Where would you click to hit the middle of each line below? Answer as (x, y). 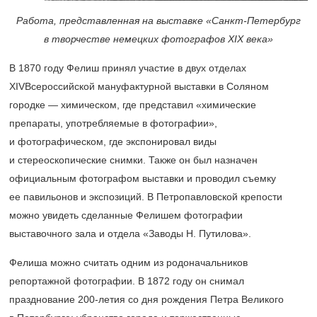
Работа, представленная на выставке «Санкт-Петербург (158, 20)
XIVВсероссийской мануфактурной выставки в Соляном (139, 86)
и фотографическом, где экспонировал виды (113, 141)
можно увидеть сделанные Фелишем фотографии (126, 215)
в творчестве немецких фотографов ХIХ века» (158, 39)
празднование (44, 299)
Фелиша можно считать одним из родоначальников (128, 262)
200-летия (102, 299)
